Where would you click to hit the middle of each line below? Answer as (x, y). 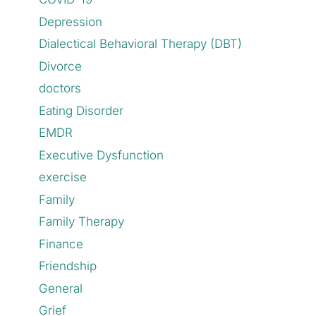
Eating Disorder (81, 110)
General (61, 288)
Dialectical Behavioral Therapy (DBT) (141, 44)
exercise (63, 177)
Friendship (68, 266)
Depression (71, 22)
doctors (60, 88)
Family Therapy (82, 221)
